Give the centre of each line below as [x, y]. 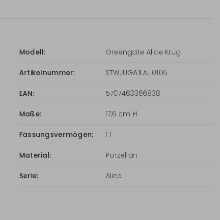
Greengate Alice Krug [143, 52]
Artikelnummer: [47, 72]
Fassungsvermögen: [56, 134]
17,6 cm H [121, 114]
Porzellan [121, 155]
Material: [35, 155]
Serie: [29, 176]
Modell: [32, 52]
